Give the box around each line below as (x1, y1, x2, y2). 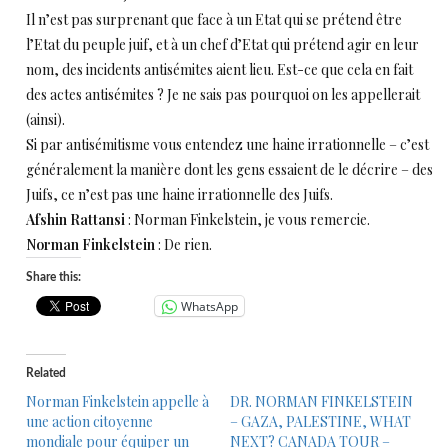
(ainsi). (26, 110, 65, 129)
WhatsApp (181, 297, 238, 315)
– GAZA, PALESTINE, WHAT (229, 412, 411, 431)
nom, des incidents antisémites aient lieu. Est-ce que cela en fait (26, 60, 413, 79)
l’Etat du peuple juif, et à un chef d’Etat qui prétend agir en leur (26, 35, 419, 54)
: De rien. (158, 235, 212, 254)
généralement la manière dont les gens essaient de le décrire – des (26, 160, 433, 179)
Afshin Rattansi (26, 210, 125, 229)
